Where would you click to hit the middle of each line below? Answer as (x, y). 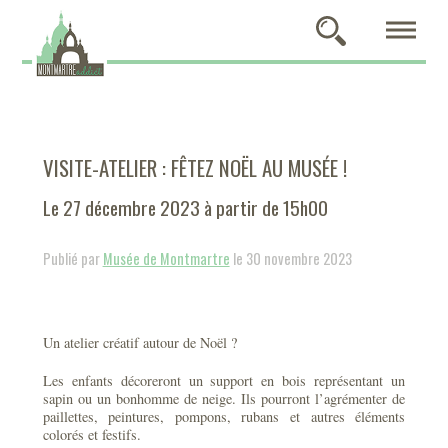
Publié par (72, 258)
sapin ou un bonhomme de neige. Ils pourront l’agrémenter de (224, 398)
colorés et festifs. (91, 434)
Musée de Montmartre (166, 258)
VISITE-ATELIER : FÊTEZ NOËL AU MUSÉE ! (194, 167)
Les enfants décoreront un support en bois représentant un (224, 380)
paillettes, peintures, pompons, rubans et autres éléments (224, 416)
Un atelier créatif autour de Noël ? (139, 342)
